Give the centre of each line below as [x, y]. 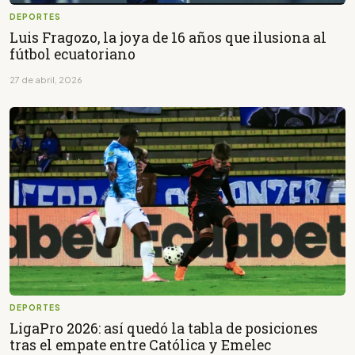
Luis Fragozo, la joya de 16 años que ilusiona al [168, 37]
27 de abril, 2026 [46, 79]
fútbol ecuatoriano [73, 54]
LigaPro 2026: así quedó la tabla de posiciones [164, 328]
